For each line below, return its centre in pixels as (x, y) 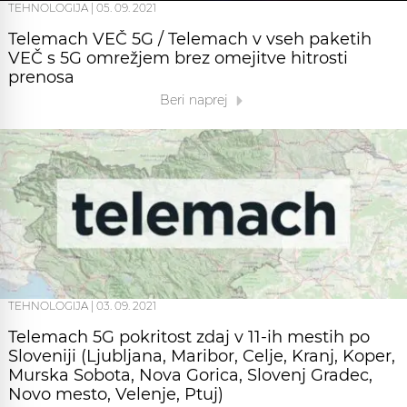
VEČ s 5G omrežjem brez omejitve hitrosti (178, 58)
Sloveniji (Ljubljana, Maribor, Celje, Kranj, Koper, (202, 356)
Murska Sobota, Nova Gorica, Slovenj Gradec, (190, 375)
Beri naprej (195, 100)
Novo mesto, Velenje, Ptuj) (116, 394)
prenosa (41, 77)
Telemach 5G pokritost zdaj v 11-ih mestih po (189, 337)
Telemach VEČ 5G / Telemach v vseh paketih (190, 39)
